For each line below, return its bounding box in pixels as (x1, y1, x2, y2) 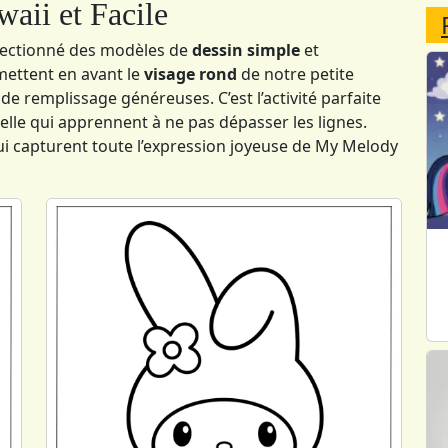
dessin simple (192, 38, 300, 61)
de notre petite (237, 62, 354, 85)
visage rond (144, 62, 237, 85)
